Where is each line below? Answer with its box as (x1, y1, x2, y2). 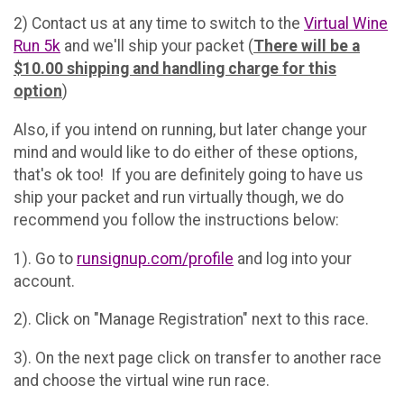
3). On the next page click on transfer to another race (14, 348, 381, 367)
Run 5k (14, 37, 60, 56)
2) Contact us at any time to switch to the (14, 14, 304, 33)
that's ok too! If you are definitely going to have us (14, 165, 363, 184)
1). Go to (14, 249, 77, 268)
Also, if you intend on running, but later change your (14, 120, 367, 139)
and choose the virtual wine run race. (14, 371, 270, 390)
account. (14, 271, 75, 290)
